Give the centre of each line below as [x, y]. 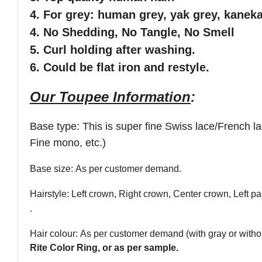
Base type [53, 127]
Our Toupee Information [110, 97]
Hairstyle [48, 194]
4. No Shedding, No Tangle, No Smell [134, 32]
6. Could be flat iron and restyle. [121, 68]
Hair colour [53, 234]
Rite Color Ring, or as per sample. [105, 248]
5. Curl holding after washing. [113, 50]
